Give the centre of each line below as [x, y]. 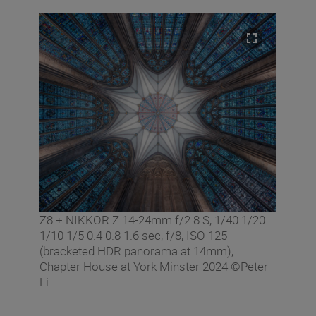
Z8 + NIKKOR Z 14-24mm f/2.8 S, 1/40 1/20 [152, 219]
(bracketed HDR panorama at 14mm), [136, 250]
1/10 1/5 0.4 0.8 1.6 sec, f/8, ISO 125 [133, 235]
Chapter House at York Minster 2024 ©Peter [154, 266]
